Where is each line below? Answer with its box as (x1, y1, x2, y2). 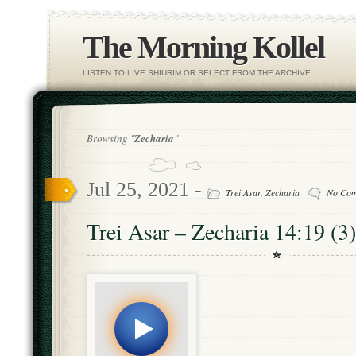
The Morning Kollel (83, 29, 324, 65)
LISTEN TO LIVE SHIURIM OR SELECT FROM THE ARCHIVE (83, 68, 311, 77)
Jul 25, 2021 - (87, 178, 207, 201)
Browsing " (87, 131, 134, 145)
